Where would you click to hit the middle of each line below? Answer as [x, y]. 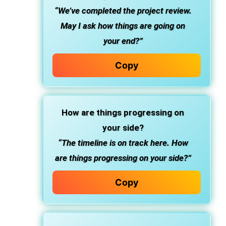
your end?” [123, 41]
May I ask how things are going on [123, 26]
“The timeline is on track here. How [123, 143]
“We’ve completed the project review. [123, 11]
